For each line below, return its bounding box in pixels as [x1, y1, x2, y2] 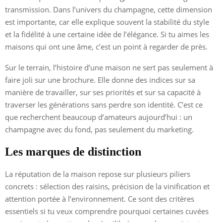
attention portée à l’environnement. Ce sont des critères [5, 193, 194, 204]
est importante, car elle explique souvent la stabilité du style [5, 16, 209, 27]
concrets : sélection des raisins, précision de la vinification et [5, 181, 210, 191]
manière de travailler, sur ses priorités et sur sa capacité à [5, 87, 201, 97]
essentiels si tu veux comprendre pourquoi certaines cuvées [5, 206, 209, 216]
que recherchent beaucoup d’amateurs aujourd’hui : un [5, 111, 192, 122]
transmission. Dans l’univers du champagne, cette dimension [5, 4, 212, 14]
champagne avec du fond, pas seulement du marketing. [5, 124, 194, 134]
